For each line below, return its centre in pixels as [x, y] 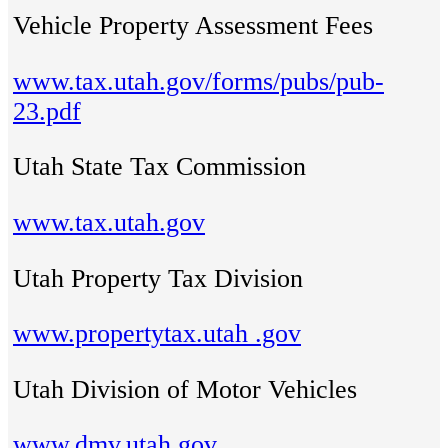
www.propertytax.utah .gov [157, 334]
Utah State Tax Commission [159, 167]
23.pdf [47, 111]
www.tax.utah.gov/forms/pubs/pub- [198, 81]
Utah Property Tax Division [158, 278]
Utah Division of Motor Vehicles [185, 389]
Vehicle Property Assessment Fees [193, 26]
